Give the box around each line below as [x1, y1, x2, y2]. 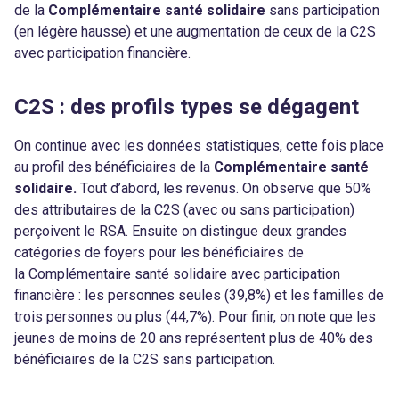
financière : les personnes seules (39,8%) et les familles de [14, 287, 384, 304]
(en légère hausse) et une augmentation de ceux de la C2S [14, 23, 376, 40]
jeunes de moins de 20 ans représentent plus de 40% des [14, 330, 373, 346]
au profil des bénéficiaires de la [14, 159, 214, 175]
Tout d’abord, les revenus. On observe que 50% [77, 180, 371, 197]
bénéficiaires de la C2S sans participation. [14, 351, 275, 368]
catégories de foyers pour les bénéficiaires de [14, 244, 304, 261]
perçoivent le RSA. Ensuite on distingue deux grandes [14, 223, 346, 240]
